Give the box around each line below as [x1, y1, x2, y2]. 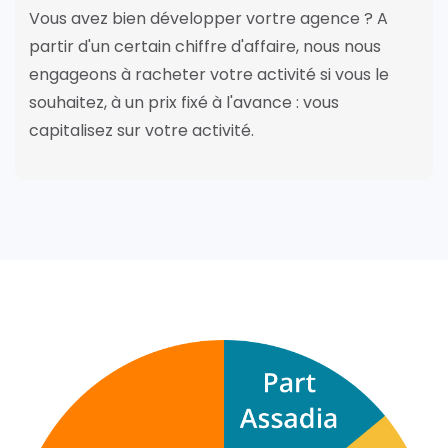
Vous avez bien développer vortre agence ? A [29, 6, 388, 30]
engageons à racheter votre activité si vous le [29, 62, 389, 86]
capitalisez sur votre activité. [29, 118, 254, 142]
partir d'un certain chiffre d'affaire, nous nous [29, 34, 381, 58]
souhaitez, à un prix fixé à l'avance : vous [29, 90, 339, 114]
